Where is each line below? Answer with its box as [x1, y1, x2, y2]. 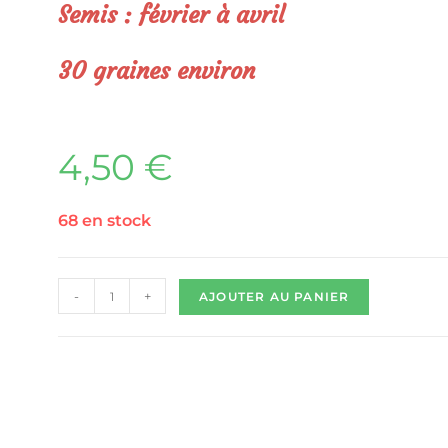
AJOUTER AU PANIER [199, 289, 350, 304]
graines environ [86, 56, 255, 86]
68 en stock [58, 211, 151, 230]
